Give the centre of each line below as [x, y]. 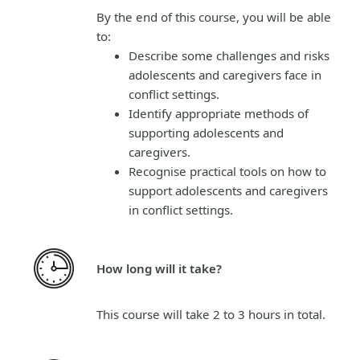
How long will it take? [159, 268]
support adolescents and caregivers [228, 190]
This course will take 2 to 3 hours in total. [211, 314]
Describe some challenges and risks [229, 55]
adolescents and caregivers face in [225, 74]
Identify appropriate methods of [219, 113]
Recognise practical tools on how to [227, 171]
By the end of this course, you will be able [214, 16]
